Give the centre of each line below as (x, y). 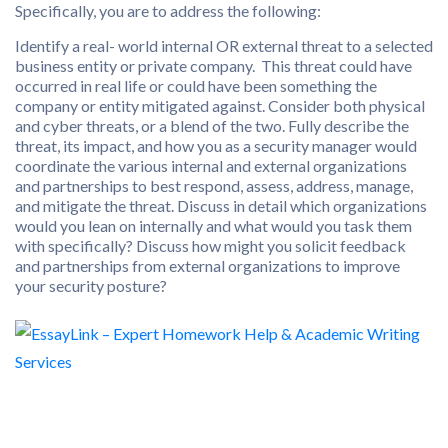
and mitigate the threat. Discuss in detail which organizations (221, 205)
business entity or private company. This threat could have (213, 65)
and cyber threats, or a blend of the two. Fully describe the (212, 125)
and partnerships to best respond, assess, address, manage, (214, 185)
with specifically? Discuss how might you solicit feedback (210, 245)
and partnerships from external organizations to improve (207, 265)
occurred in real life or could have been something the (196, 85)
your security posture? (91, 285)
